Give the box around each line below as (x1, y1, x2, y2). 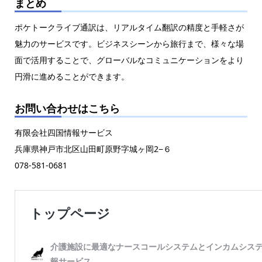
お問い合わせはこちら (14, 101, 120, 116)
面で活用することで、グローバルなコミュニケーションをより (14, 54, 244, 66)
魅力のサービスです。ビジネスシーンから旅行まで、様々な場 (14, 38, 244, 50)
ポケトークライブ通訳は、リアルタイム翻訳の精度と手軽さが (14, 22, 244, 33)
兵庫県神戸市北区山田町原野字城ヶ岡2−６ (14, 143, 171, 155)
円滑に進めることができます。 (14, 71, 129, 82)
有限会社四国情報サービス (14, 127, 113, 139)
